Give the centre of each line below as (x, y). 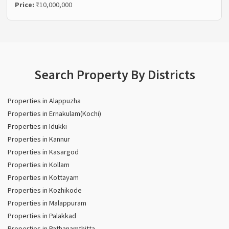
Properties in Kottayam (43, 177)
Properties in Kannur (39, 139)
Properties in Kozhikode (45, 190)
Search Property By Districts (114, 74)
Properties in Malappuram (47, 203)
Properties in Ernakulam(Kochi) (54, 113)
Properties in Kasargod (43, 152)
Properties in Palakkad (42, 215)
